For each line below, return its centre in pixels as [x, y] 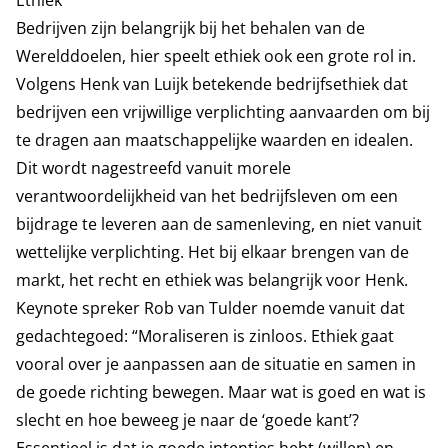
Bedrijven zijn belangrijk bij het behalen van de [190, 28]
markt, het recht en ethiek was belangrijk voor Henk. [212, 280]
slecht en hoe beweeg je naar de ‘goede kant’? [187, 420]
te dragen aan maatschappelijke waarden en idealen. [214, 140]
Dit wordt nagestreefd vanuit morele [153, 168]
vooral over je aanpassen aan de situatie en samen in [216, 364]
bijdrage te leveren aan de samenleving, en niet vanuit [219, 224]
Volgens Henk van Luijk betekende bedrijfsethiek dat [212, 84]
